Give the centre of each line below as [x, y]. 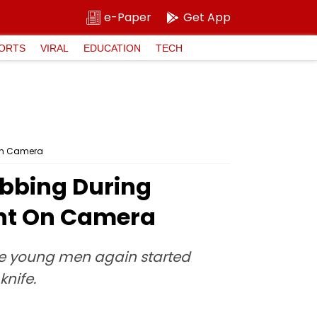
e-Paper [128, 17]
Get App [207, 17]
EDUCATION [112, 48]
